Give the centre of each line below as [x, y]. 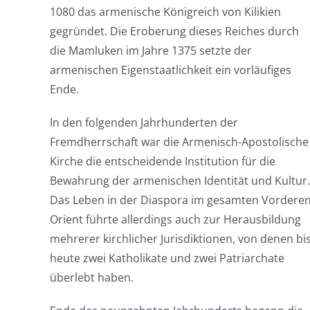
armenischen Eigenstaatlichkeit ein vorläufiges [170, 70]
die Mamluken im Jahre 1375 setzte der [151, 51]
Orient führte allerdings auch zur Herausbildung [175, 219]
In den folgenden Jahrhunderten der [144, 122]
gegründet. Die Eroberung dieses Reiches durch [174, 31]
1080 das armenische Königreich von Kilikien [165, 12]
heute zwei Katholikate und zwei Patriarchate [167, 258]
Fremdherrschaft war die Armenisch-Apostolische [179, 142]
